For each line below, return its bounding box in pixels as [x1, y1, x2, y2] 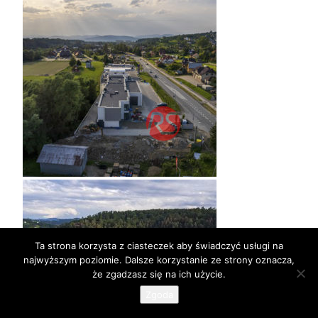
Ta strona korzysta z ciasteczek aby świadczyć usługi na [35, 240, 283, 251]
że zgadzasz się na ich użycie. [92, 268, 226, 280]
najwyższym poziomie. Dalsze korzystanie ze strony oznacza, [23, 254, 295, 265]
